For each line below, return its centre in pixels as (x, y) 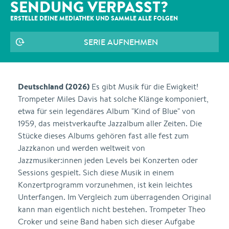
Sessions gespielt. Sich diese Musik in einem (96, 173)
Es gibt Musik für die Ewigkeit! (144, 87)
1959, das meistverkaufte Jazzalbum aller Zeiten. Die (110, 123)
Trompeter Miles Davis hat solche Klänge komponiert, (113, 99)
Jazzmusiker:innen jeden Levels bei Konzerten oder (108, 160)
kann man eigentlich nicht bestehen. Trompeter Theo (112, 209)
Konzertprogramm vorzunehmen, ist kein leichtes (105, 185)
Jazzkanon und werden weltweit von (82, 148)
